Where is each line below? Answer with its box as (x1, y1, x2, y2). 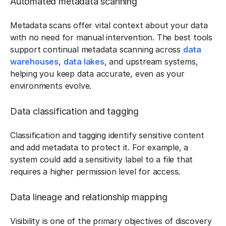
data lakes (63, 56, 104, 67)
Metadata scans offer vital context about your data (10, 20, 208, 30)
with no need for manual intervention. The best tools (10, 32, 213, 42)
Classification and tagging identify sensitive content (10, 130, 204, 140)
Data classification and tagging (10, 106, 139, 117)
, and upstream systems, (104, 56, 198, 67)
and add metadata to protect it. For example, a (10, 142, 189, 152)
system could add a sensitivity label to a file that (10, 154, 193, 164)
